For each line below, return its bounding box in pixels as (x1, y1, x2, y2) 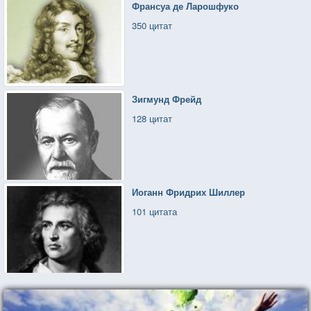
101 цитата (132, 204, 178, 218)
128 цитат (132, 111, 173, 125)
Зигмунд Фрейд (132, 92, 202, 106)
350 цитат (132, 18, 173, 32)
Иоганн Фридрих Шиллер (132, 185, 246, 199)
